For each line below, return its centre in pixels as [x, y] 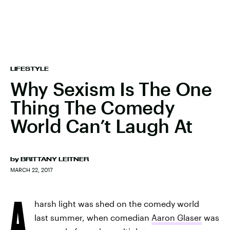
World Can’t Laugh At [101, 126]
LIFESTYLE [30, 69]
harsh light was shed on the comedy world [117, 204]
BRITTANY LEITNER [55, 159]
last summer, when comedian [93, 217]
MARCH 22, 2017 [32, 170]
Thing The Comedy [93, 107]
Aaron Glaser [177, 217]
